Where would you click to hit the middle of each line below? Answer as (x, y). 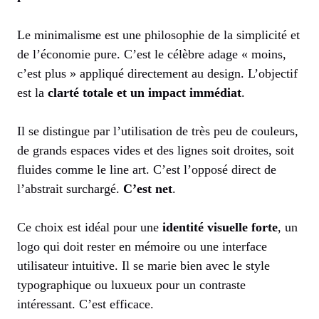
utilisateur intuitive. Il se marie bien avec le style (143, 266)
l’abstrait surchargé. (70, 189)
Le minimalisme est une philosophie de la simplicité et (158, 35)
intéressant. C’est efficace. (85, 304)
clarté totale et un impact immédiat (145, 93)
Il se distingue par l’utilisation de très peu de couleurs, (158, 131)
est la (32, 93)
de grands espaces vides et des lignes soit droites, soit (156, 151)
